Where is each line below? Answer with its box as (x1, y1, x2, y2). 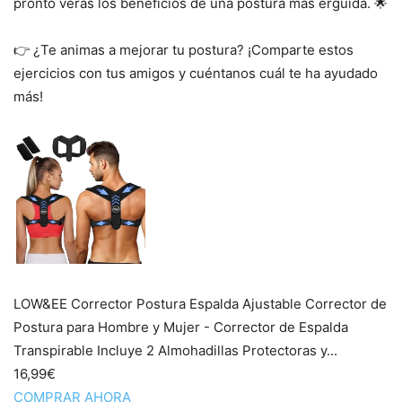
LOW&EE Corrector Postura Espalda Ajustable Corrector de (13, 295, 387, 313)
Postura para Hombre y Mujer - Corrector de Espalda (13, 319, 348, 336)
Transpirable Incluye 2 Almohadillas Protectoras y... (13, 342, 337, 360)
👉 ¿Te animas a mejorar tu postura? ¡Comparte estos (13, 41, 354, 59)
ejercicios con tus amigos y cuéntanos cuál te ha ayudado (13, 65, 378, 83)
